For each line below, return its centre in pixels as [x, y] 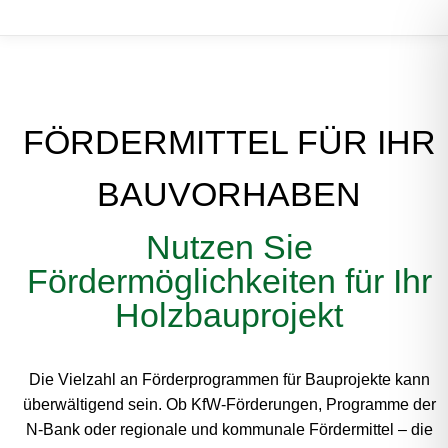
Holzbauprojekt [229, 315]
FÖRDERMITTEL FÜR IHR [229, 142]
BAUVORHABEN [229, 194]
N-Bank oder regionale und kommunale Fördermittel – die [229, 429]
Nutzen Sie [229, 247]
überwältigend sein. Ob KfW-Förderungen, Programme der [229, 404]
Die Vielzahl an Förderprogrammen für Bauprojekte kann [229, 379]
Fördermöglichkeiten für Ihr [229, 281]
